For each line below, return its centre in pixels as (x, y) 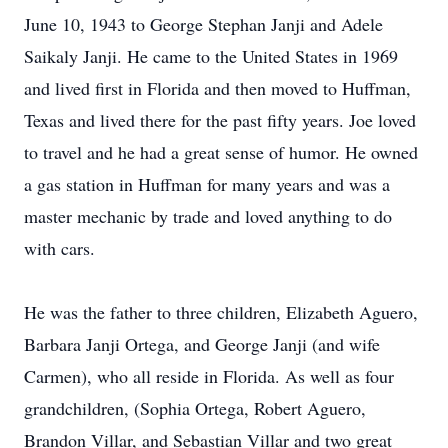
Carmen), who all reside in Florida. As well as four (209, 376)
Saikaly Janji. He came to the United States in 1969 (211, 56)
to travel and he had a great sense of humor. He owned (221, 152)
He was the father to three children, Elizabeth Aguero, (221, 312)
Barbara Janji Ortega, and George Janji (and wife (202, 344)
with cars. (59, 248)
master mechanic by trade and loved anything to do (208, 216)
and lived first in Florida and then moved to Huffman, (217, 88)
